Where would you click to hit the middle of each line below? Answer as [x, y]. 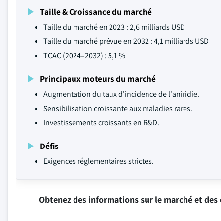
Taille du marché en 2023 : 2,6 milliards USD [114, 27]
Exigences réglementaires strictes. [99, 161]
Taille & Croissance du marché [96, 12]
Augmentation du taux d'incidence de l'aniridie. [121, 94]
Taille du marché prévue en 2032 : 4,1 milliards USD [126, 41]
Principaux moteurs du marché [98, 79]
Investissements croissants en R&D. [101, 123]
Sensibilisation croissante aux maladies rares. [118, 108]
